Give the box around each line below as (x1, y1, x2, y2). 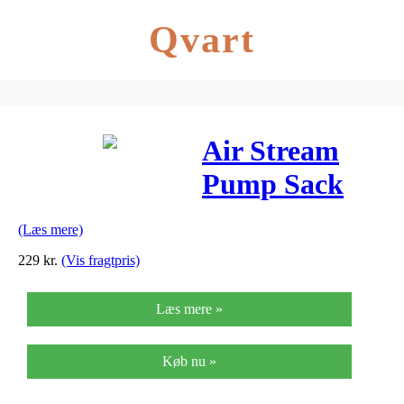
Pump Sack (202, 168, 344, 201)
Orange (202, 201, 295, 234)
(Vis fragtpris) (61, 252, 140, 268)
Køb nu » (162, 353, 216, 369)
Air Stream (202, 134, 339, 168)
